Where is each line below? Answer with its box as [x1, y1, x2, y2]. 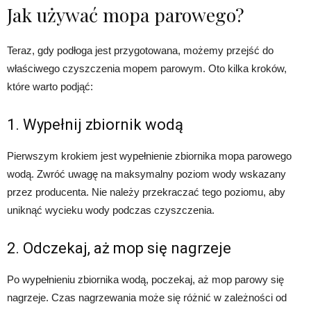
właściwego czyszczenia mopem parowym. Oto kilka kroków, [7, 62, 287, 75]
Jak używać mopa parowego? [7, 2, 244, 28]
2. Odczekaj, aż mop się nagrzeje [7, 239, 231, 258]
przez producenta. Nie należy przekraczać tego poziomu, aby [7, 186, 285, 199]
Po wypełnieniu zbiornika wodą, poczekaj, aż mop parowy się [7, 274, 284, 286]
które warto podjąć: [7, 81, 93, 93]
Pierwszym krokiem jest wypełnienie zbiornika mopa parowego [7, 150, 292, 162]
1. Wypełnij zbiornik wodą [7, 116, 183, 134]
